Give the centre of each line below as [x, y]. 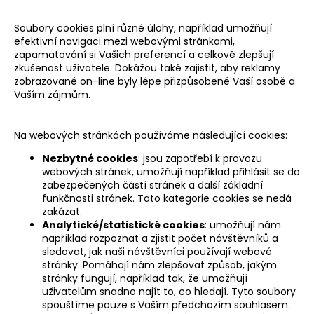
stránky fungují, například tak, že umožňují [145, 278]
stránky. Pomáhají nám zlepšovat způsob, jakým [159, 265]
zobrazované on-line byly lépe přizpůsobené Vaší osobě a [155, 81]
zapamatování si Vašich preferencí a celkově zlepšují [144, 54]
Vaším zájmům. [52, 94]
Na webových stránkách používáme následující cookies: [151, 135]
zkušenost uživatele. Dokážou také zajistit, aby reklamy [147, 68]
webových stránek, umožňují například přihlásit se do [171, 171]
